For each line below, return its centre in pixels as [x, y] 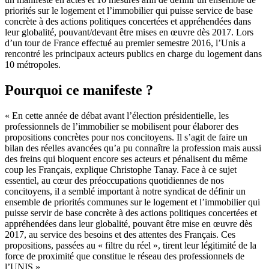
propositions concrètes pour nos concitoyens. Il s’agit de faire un [126, 137]
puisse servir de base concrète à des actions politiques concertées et [131, 213]
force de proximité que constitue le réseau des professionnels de [125, 256]
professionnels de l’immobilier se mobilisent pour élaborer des [122, 126]
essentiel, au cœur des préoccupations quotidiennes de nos [114, 180]
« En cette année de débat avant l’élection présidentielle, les [117, 115]
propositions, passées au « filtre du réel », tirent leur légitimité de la [131, 245]
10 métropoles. [33, 64]
